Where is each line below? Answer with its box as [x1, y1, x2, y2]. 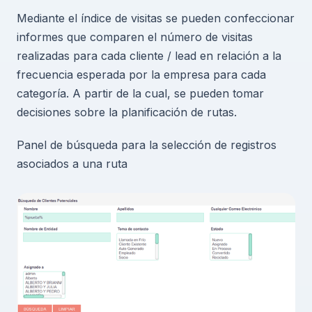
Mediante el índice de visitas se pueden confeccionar [17, 11, 295, 26]
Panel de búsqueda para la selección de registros [17, 138, 276, 153]
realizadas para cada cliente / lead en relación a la [17, 49, 281, 63]
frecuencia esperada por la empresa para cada [17, 68, 266, 82]
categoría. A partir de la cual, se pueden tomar [17, 86, 264, 101]
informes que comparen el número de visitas [17, 30, 253, 45]
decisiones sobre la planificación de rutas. [17, 105, 237, 120]
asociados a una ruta [17, 157, 127, 171]
